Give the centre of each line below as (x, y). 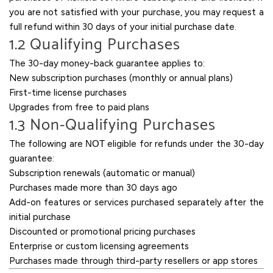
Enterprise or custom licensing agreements (99, 246)
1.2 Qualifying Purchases (95, 45)
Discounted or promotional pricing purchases (102, 232)
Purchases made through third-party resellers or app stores (133, 261)
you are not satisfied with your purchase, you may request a (136, 12)
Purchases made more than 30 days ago (93, 188)
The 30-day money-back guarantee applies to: (107, 63)
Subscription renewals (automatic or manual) (102, 173)
